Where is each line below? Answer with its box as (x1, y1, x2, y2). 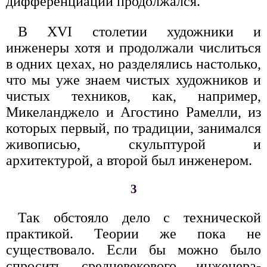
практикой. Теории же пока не (6, 225, 261, 241)
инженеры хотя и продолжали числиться (6, 39, 261, 55)
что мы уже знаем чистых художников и (6, 72, 261, 88)
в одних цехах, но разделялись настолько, (6, 55, 261, 72)
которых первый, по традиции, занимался (6, 120, 261, 136)
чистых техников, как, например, (6, 88, 261, 104)
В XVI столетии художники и (18, 23, 261, 39)
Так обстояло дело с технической (18, 209, 261, 225)
